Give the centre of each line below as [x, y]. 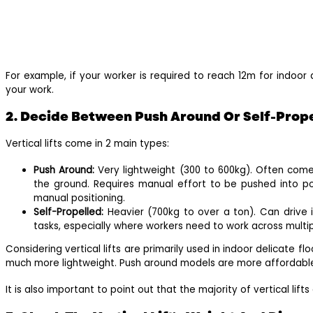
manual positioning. [79, 198]
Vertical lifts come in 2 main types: [89, 143]
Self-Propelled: [71, 212]
